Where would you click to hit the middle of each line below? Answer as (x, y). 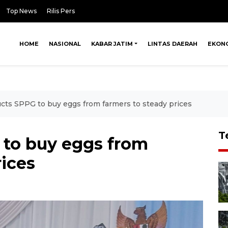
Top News (21, 11)
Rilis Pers (61, 11)
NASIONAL (65, 44)
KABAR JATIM (112, 44)
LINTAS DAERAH (173, 44)
